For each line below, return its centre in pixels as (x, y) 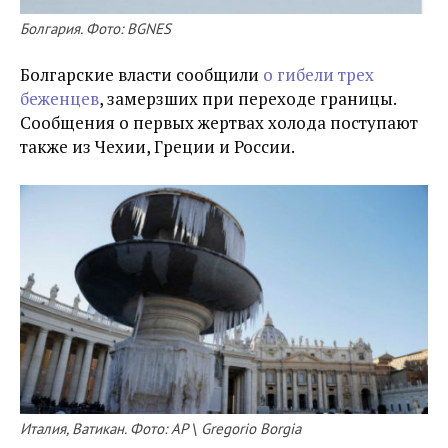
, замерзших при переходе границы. (247, 98)
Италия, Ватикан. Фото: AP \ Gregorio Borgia (160, 429)
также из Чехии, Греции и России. (157, 146)
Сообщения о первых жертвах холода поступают (219, 122)
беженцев (59, 98)
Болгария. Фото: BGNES (95, 28)
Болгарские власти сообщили (141, 74)
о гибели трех (318, 74)
